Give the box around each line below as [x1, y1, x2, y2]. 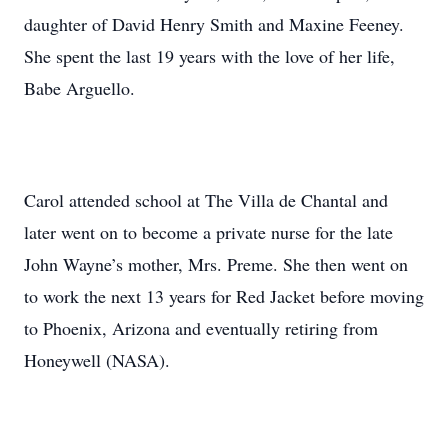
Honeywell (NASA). [24, 348, 170, 372]
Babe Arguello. [24, 76, 141, 100]
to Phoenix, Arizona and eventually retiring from [24, 316, 378, 340]
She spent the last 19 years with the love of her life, [24, 44, 395, 68]
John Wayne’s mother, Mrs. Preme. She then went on [24, 252, 408, 276]
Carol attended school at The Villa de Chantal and [24, 188, 388, 212]
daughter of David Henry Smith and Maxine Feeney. [24, 12, 404, 36]
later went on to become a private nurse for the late [24, 220, 393, 244]
